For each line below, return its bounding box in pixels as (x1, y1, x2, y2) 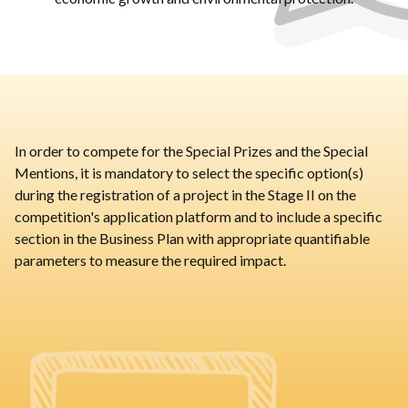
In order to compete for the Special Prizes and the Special (15, 142, 368, 160)
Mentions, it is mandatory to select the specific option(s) (15, 164, 363, 182)
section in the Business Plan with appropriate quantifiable (15, 229, 370, 248)
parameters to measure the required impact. (15, 251, 286, 270)
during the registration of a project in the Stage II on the (15, 186, 356, 204)
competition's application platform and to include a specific (15, 208, 382, 226)
